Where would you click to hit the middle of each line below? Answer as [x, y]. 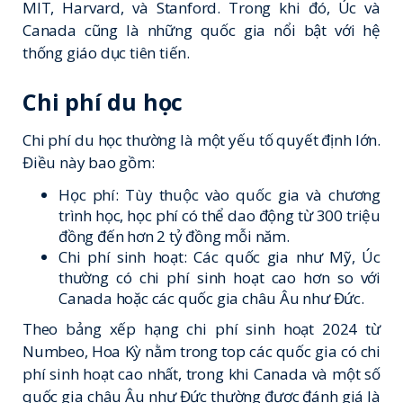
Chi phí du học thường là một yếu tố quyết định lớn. [201, 140]
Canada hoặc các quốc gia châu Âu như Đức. [211, 299]
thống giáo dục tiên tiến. [107, 52]
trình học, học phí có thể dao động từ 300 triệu [219, 216]
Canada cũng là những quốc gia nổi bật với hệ [201, 30]
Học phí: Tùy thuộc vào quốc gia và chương [219, 195]
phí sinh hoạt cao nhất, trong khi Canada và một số [201, 374]
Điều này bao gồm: [89, 163]
